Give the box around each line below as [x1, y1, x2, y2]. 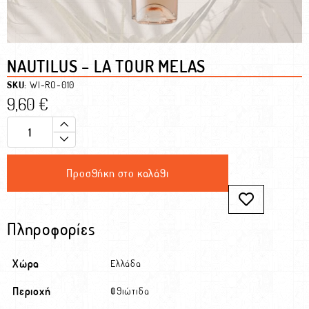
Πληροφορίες [7, 218, 95, 239]
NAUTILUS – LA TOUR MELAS [7, 55, 206, 77]
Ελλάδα [110, 257, 141, 270]
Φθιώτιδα [110, 284, 150, 297]
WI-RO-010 [30, 78, 75, 91]
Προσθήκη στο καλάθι [66, 166, 169, 180]
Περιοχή [12, 283, 51, 298]
